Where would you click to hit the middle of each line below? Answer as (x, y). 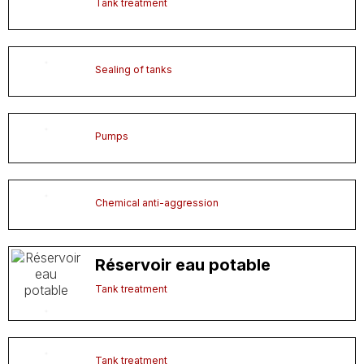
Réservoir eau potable (183, 265)
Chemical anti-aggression (157, 203)
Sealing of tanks (134, 70)
